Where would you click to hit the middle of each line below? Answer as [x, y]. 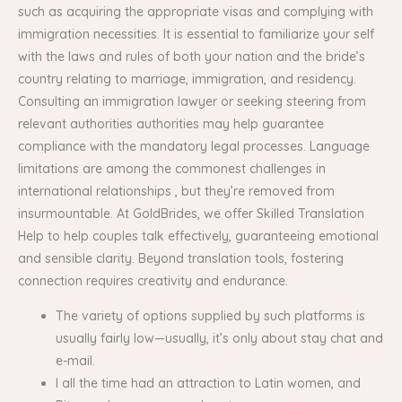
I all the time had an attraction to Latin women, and [208, 383]
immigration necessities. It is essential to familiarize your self [196, 34]
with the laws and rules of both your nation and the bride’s [192, 56]
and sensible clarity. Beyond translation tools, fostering [181, 258]
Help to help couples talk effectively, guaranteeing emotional [198, 236]
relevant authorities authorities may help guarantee [171, 123]
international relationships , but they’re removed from [176, 191]
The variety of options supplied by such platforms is [210, 315]
